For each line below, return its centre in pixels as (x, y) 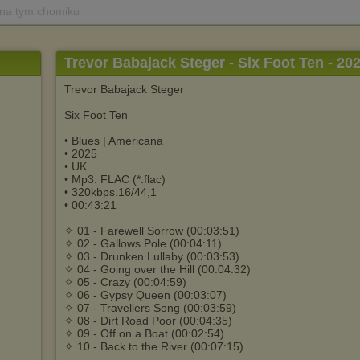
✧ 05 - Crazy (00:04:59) (125, 282)
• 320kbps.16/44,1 (110, 192)
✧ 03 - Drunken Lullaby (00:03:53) (152, 256)
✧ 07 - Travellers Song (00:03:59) (150, 308)
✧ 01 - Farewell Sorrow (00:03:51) (152, 231)
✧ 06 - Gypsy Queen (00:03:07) (145, 295)
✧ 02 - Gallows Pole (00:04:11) (143, 243)
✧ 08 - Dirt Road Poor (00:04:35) (148, 321)
